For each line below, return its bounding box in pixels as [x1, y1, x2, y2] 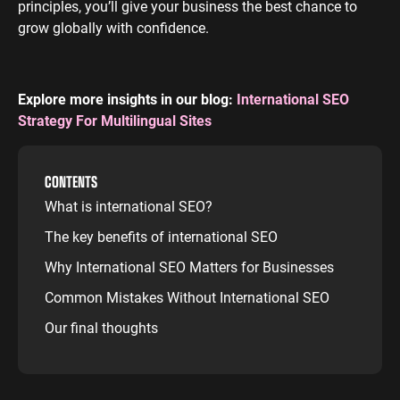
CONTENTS [45, 171, 97, 192]
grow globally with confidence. [18, 18, 209, 37]
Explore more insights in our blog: [18, 89, 237, 108]
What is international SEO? [45, 196, 212, 215]
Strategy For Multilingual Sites [18, 111, 212, 129]
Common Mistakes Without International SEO [45, 287, 329, 306]
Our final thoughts [45, 317, 158, 337]
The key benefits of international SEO [45, 226, 278, 246]
